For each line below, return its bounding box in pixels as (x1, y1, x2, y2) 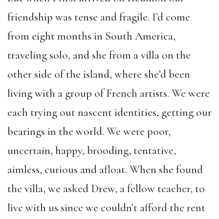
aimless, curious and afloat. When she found (7, 163, 203, 176)
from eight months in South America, (7, 29, 175, 43)
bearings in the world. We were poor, (7, 125, 171, 138)
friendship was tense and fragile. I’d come (7, 10, 190, 24)
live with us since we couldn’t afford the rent (7, 201, 205, 215)
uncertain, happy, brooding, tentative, (7, 144, 176, 157)
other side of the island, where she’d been (7, 67, 190, 81)
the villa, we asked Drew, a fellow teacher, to (7, 182, 205, 196)
